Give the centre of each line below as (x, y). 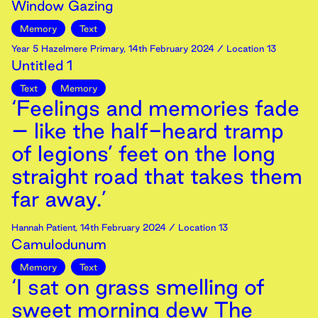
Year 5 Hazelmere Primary (67, 48)
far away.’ (59, 199)
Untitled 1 (42, 65)
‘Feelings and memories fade (155, 108)
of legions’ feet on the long (143, 153)
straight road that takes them (157, 176)
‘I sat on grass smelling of (138, 287)
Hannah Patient (43, 227)
